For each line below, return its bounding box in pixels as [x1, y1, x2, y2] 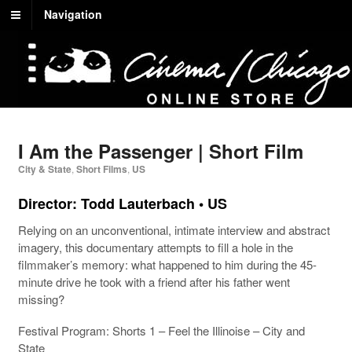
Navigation [44, 6, 102, 23]
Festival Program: [17, 321, 112, 339]
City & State [17, 162, 71, 177]
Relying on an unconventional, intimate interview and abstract [17, 221, 330, 238]
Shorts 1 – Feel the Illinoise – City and [112, 321, 305, 339]
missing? [17, 290, 64, 307]
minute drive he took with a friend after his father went [17, 273, 290, 290]
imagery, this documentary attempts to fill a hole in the [17, 238, 293, 255]
